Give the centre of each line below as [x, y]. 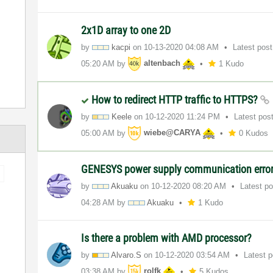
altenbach [162, 63]
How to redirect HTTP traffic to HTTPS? [176, 99]
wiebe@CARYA [172, 133]
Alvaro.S [126, 255]
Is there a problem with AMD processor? [167, 238]
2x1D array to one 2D [126, 30]
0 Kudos [254, 133]
